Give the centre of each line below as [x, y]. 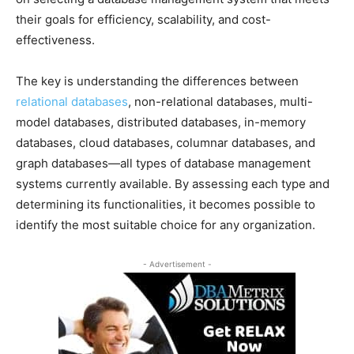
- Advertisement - [177, 264]
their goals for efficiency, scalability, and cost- [143, 19]
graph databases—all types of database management [163, 163]
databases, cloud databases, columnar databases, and [166, 142]
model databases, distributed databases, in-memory [161, 122]
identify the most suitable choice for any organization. [166, 224]
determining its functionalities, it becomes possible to [166, 204]
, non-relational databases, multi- [220, 101]
